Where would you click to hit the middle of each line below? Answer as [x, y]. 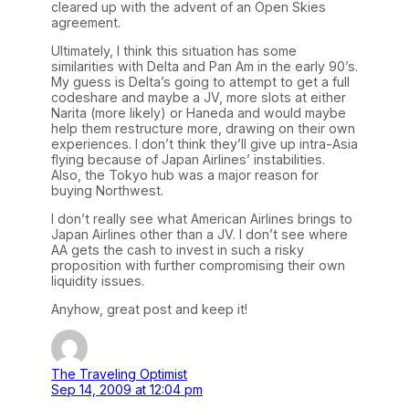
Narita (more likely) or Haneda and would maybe [199, 112]
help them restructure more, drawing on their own [203, 128]
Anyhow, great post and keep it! [149, 309]
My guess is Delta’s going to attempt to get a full [200, 81]
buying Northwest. [107, 190]
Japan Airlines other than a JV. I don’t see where [199, 234]
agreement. [86, 22]
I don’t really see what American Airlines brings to [202, 218]
